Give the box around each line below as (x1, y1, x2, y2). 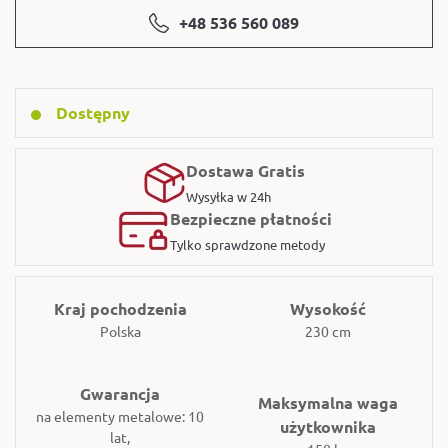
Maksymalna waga (258, 391, 398, 413)
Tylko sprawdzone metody (169, 235, 325, 253)
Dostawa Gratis (186, 159, 305, 181)
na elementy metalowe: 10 (36, 406, 204, 425)
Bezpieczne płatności (169, 207, 332, 229)
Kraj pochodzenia (53, 297, 187, 319)
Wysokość (290, 297, 366, 319)
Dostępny (56, 101, 130, 123)
